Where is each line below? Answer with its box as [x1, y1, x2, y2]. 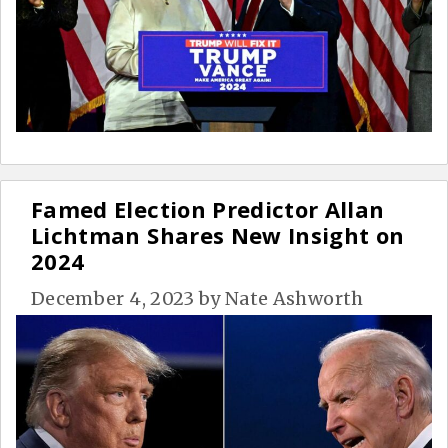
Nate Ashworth [225, 286, 364, 310]
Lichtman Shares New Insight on [31, 219, 405, 250]
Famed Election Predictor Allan [31, 193, 385, 224]
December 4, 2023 [31, 286, 195, 310]
